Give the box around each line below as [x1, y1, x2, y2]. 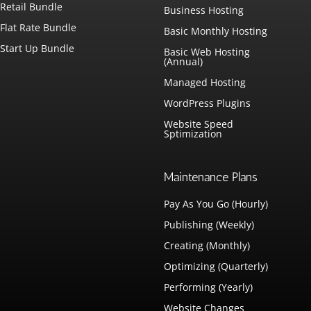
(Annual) [164, 54, 203, 68]
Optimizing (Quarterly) [164, 259, 269, 273]
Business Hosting [164, 3, 244, 17]
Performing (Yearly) [164, 280, 253, 294]
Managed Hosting [164, 75, 246, 89]
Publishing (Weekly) [164, 217, 255, 231]
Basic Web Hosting [164, 44, 251, 58]
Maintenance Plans [164, 169, 258, 185]
